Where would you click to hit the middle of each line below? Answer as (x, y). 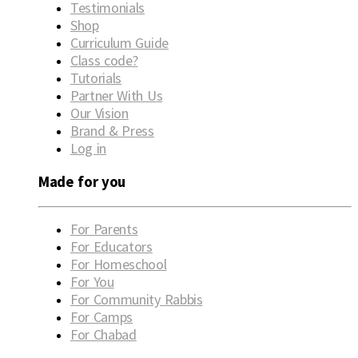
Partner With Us (117, 96)
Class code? (104, 61)
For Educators (111, 246)
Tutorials (96, 78)
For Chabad (103, 334)
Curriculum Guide (119, 43)
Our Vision (99, 113)
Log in (89, 149)
